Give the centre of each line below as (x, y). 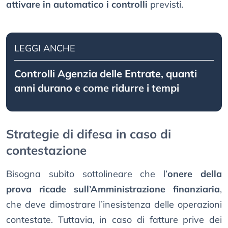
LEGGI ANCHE (45, 48)
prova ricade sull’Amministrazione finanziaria (113, 189)
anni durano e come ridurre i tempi (97, 88)
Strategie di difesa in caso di (89, 134)
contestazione (46, 150)
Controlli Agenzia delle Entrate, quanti (106, 74)
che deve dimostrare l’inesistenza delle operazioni (114, 205)
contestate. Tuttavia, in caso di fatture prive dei (114, 220)
